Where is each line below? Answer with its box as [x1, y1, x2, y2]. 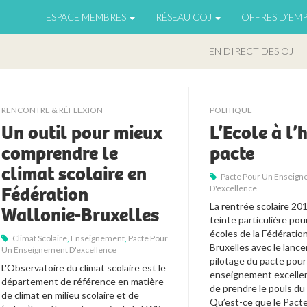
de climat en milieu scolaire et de [1, 288, 140, 301]
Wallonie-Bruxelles [1, 202, 160, 228]
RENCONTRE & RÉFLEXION [1, 104, 103, 115]
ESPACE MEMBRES [46, 11, 128, 23]
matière [129, 275, 164, 287]
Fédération [1, 182, 89, 207]
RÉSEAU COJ [156, 11, 214, 23]
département [1, 275, 61, 287]
